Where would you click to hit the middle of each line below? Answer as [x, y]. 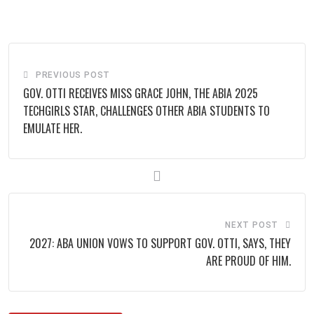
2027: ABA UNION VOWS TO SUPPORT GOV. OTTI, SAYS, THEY [160, 243]
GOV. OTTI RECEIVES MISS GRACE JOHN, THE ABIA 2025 [141, 93]
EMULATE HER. [53, 128]
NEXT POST [252, 225]
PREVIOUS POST [73, 75]
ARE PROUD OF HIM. [248, 260]
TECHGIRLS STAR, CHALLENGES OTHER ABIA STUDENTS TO [146, 110]
